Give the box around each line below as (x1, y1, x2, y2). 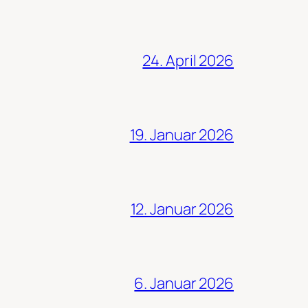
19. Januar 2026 (129, 124, 234, 145)
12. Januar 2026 (130, 198, 234, 219)
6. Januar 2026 (134, 272, 234, 294)
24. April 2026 (142, 49, 234, 71)
